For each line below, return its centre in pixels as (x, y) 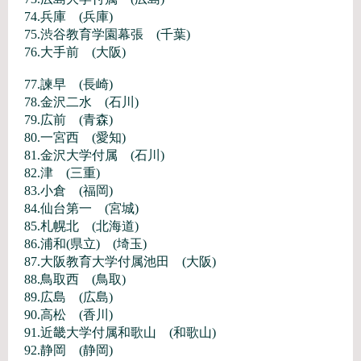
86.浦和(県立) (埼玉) (85, 244)
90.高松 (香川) (68, 315)
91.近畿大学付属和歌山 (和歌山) (120, 332)
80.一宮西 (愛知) (75, 137)
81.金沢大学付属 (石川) (94, 155)
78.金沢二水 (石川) (81, 102)
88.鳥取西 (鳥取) (75, 279)
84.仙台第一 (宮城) (81, 208)
